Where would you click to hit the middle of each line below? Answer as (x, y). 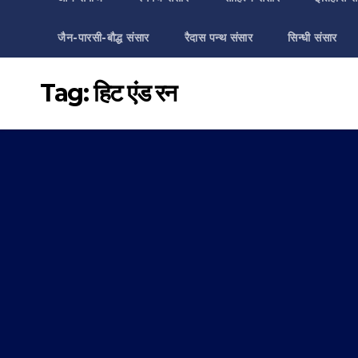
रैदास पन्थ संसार (218, 38)
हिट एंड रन (135, 93)
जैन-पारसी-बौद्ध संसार (103, 38)
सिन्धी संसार (312, 38)
